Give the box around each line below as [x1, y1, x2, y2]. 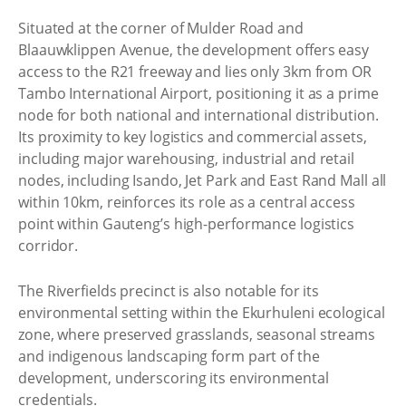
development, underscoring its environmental [18, 367, 329, 388]
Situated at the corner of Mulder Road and [18, 18, 304, 38]
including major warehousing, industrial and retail [18, 149, 354, 169]
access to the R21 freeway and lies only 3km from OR [18, 62, 372, 82]
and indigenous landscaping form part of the [18, 345, 320, 366]
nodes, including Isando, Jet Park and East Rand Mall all [18, 170, 387, 190]
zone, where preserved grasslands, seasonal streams [18, 324, 375, 344]
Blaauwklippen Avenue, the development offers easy [18, 40, 370, 60]
